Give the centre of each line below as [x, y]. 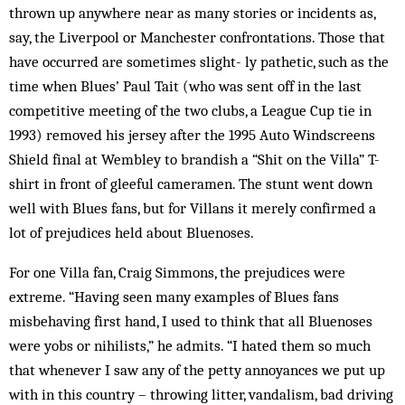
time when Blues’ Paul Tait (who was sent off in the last [185, 86]
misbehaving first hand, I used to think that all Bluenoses [191, 321]
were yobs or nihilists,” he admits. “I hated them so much [190, 345]
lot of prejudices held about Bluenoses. [132, 232]
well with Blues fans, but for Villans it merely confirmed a [193, 208]
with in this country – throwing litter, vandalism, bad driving [201, 394]
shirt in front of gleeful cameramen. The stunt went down [191, 184]
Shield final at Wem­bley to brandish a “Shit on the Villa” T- [194, 159]
